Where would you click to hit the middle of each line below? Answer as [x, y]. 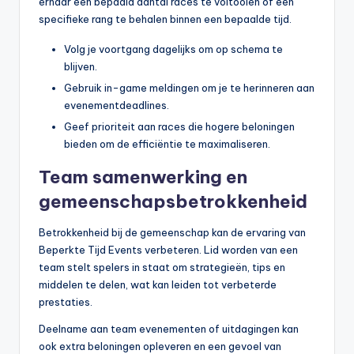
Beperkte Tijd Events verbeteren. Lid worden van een [168, 250]
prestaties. [66, 302]
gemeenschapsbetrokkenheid [173, 202]
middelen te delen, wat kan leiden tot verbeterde [158, 285]
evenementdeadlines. [117, 105]
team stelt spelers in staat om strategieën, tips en [162, 267]
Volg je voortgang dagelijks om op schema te [173, 49]
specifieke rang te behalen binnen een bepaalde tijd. [165, 19]
